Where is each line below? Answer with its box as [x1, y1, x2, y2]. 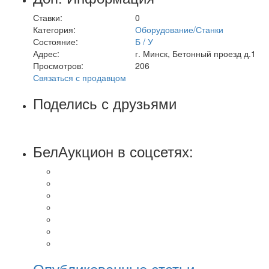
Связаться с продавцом [33, 71, 126, 83]
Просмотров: [33, 59, 83, 71]
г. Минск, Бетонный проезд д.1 [135, 47, 256, 59]
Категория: [33, 23, 76, 35]
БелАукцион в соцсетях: [33, 141, 193, 162]
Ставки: [33, 11, 62, 23]
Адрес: [33, 47, 59, 59]
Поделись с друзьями [33, 92, 177, 113]
